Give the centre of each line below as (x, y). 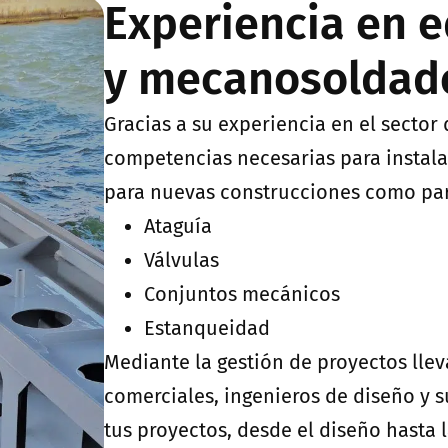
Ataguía (178, 226)
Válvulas (181, 260)
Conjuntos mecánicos (242, 294)
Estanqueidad (207, 328)
